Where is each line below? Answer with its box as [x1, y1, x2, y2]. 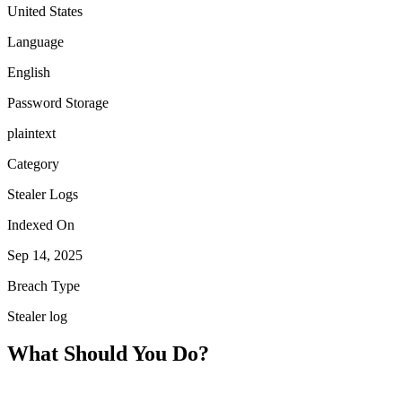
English [7, 64, 50, 80]
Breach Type [7, 277, 80, 293]
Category [7, 155, 59, 171]
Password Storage [7, 94, 109, 110]
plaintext [7, 125, 56, 141]
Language [7, 33, 64, 49]
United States [7, 3, 83, 19]
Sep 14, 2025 [7, 247, 83, 263]
